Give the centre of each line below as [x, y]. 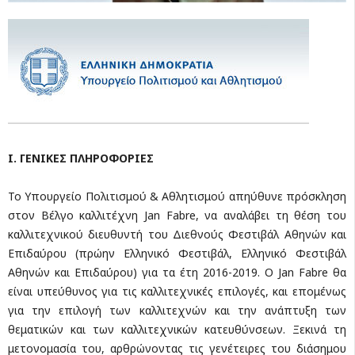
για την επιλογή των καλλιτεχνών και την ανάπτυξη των [177, 310]
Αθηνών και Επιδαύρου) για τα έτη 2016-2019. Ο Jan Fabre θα [177, 272]
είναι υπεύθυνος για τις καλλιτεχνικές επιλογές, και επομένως [177, 291]
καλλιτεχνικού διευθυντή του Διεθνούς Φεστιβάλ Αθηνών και [177, 234]
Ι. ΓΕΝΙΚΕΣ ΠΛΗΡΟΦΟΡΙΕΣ [81, 158]
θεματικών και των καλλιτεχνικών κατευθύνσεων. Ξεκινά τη [177, 329]
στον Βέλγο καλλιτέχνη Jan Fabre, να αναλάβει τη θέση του [177, 215]
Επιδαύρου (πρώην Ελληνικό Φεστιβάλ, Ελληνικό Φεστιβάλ [177, 253]
